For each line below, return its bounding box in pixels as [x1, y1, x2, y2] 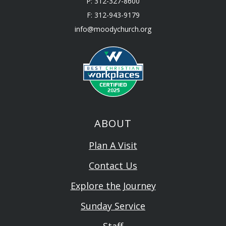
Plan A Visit [89, 139, 137, 151]
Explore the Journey [70, 179, 156, 192]
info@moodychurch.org [75, 24, 151, 34]
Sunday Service [81, 199, 145, 212]
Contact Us [89, 159, 137, 172]
